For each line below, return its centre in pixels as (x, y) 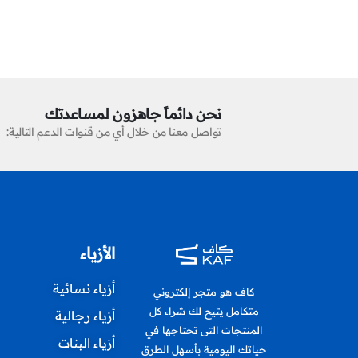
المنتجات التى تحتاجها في (204, 330)
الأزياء (98, 253)
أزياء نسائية (84, 288)
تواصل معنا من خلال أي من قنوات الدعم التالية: (114, 131)
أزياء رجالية (86, 315)
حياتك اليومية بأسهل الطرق (204, 349)
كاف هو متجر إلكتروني (204, 291)
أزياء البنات (87, 342)
